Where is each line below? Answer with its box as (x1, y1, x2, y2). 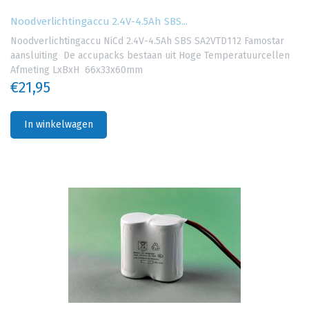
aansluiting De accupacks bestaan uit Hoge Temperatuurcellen (10, 50, 290, 62)
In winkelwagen (24, 119, 93, 131)
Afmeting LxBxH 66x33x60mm (10, 64, 143, 77)
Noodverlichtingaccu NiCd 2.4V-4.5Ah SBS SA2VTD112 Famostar (10, 35, 284, 48)
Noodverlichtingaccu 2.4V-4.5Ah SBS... (10, 15, 188, 28)
